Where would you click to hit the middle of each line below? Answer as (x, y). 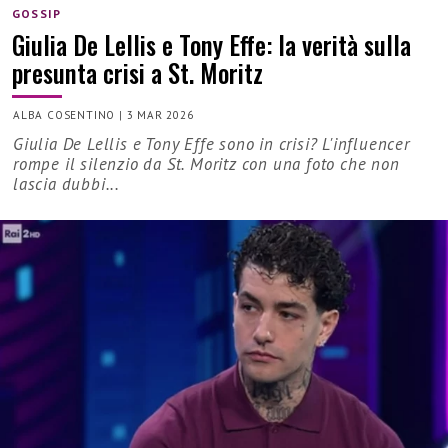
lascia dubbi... (67, 184)
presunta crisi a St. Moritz (137, 72)
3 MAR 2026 (160, 114)
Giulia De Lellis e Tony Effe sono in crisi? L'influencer (211, 144)
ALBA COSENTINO (64, 114)
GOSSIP (37, 14)
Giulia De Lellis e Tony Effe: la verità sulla (211, 44)
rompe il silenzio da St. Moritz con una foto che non (206, 164)
